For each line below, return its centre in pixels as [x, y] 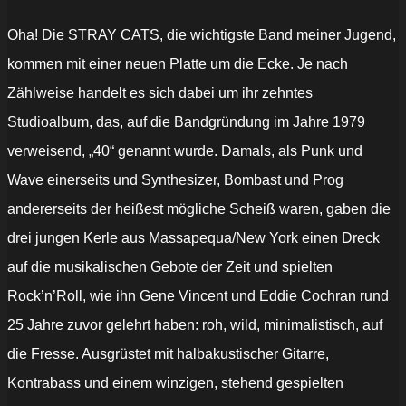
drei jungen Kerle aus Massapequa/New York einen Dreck [193, 238]
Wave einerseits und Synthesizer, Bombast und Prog [175, 180]
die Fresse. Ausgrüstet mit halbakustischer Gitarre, [168, 354]
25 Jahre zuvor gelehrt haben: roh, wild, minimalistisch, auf [195, 325]
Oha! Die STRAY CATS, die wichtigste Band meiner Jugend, [202, 35]
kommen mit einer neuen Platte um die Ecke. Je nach [178, 64]
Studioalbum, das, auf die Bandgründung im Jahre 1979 [186, 122]
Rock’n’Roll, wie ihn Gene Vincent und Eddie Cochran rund [198, 296]
